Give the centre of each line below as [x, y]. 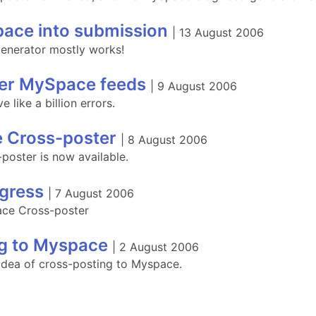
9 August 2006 [197, 86]
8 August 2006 [168, 140]
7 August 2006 [95, 193]
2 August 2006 [159, 247]
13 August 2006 [221, 32]
